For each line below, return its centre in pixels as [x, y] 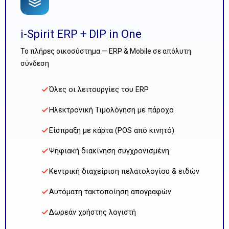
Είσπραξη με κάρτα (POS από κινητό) [111, 130]
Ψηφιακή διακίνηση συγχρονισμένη [109, 151]
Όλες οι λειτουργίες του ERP [99, 89]
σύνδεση [35, 63]
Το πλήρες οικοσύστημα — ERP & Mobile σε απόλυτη [106, 51]
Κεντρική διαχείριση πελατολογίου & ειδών [124, 171]
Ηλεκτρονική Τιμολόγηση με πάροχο [111, 110]
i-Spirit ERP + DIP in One [81, 34]
